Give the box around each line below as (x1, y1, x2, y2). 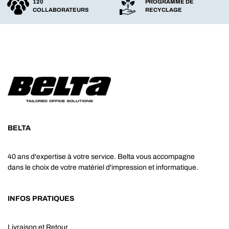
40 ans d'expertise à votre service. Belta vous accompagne (8, 153, 195, 161)
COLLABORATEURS (33, 6, 88, 13)
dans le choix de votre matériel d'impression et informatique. (8, 164, 198, 171)
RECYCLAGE (145, 6, 182, 13)
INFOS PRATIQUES (8, 195, 75, 202)
